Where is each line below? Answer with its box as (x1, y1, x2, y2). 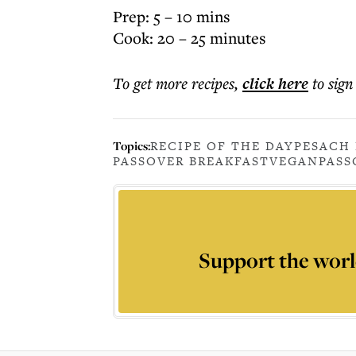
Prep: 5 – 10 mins (113, 6, 230, 27)
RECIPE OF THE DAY (150, 137, 294, 154)
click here (242, 72, 308, 95)
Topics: (113, 137, 150, 154)
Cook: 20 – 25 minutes (113, 27, 266, 48)
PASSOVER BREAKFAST (113, 153, 269, 169)
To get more (113, 72, 192, 94)
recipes (192, 72, 234, 94)
